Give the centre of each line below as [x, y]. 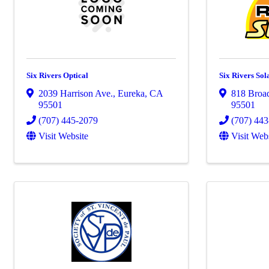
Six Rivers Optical [57, 75]
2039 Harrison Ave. [76, 93]
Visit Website [63, 136]
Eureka [131, 93]
